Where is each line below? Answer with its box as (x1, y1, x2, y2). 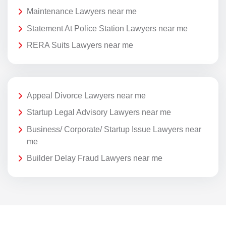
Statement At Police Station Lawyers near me (27, 24, 188, 33)
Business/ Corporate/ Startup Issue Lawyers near (27, 125, 201, 134)
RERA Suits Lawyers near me (27, 41, 133, 50)
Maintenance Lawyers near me (27, 7, 137, 16)
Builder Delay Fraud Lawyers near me (27, 154, 162, 163)
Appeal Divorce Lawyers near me (27, 91, 146, 100)
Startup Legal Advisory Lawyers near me (27, 108, 171, 117)
